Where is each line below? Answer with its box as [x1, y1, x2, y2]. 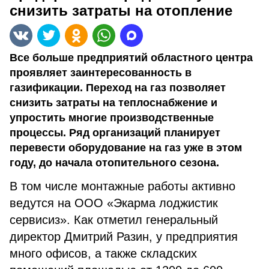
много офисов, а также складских [10, 247, 197, 260]
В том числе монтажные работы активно [10, 180, 235, 193]
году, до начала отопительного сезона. [10, 157, 219, 169]
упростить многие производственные [10, 112, 214, 124]
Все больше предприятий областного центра [10, 52, 253, 64]
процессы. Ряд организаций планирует [10, 127, 220, 139]
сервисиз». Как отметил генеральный [10, 213, 218, 226]
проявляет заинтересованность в [10, 67, 192, 79]
